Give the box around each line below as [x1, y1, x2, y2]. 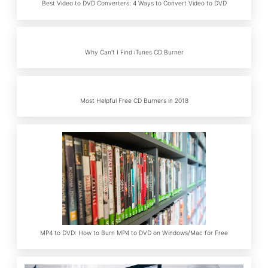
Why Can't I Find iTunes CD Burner [84, 48, 184, 56]
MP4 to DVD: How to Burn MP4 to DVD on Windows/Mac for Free [40, 229, 228, 236]
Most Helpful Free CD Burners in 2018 [80, 96, 188, 104]
